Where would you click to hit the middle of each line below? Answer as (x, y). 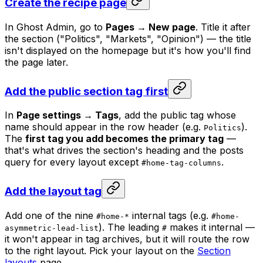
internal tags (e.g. (170, 215)
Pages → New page (151, 27)
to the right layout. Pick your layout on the (101, 250)
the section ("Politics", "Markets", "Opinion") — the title (128, 38)
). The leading (130, 227)
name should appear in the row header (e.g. (104, 127)
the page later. (36, 62)
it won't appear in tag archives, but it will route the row (127, 239)
